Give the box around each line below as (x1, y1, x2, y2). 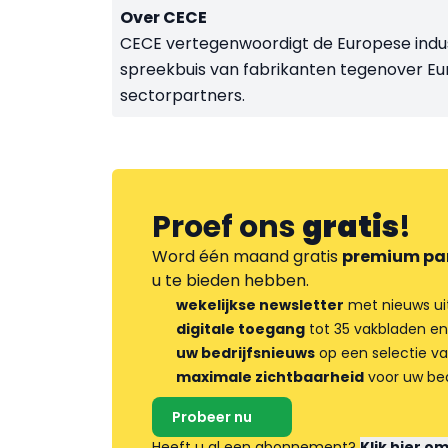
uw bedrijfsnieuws (176, 343, 315, 363)
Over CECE (120, 6, 207, 29)
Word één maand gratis (152, 245, 342, 268)
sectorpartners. (120, 84, 245, 107)
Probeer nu (172, 407, 252, 427)
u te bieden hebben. (152, 269, 309, 292)
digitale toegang (176, 319, 305, 339)
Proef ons (152, 206, 302, 248)
